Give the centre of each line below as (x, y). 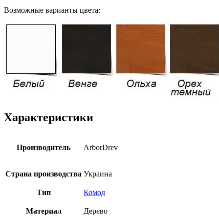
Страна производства (44, 174)
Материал (44, 211)
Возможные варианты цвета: (52, 10)
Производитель (44, 147)
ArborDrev (101, 147)
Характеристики (49, 117)
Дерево (96, 211)
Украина (98, 174)
